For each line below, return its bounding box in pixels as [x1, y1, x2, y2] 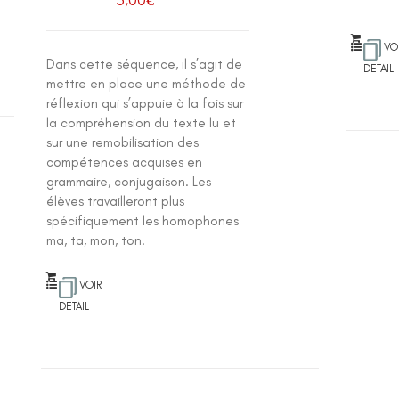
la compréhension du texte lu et [46, 115, 237, 131]
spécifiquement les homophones [46, 213, 240, 229]
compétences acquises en [46, 154, 203, 170]
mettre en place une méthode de [46, 76, 247, 92]
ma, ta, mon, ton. [46, 232, 146, 248]
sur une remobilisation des [46, 134, 199, 151]
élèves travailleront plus [46, 193, 185, 209]
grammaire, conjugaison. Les [46, 174, 212, 190]
